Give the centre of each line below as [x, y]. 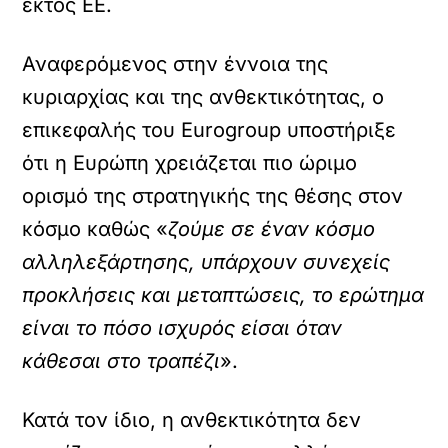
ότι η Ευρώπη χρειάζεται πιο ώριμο [190, 163]
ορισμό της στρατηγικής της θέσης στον [213, 196]
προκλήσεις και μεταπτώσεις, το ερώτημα [223, 295]
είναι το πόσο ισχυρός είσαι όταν [182, 328]
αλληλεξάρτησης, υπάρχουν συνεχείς [206, 262]
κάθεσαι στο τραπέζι [121, 361]
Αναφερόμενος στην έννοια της [175, 64]
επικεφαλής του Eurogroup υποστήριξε [209, 130]
